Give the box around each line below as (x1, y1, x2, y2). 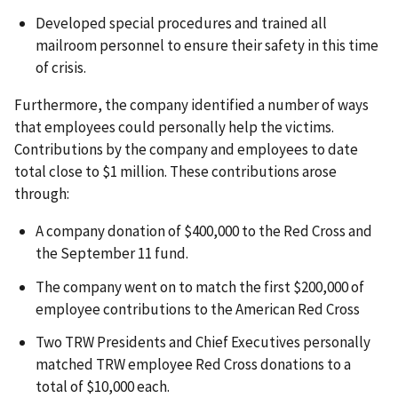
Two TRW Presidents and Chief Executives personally (36, 332, 370, 353)
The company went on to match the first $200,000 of (36, 276, 364, 297)
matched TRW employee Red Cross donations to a (36, 354, 351, 375)
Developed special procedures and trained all (36, 12, 327, 33)
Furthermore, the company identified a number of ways (14, 94, 369, 115)
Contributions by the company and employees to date (14, 139, 358, 159)
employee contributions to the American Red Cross (36, 298, 360, 319)
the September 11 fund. (36, 243, 188, 263)
